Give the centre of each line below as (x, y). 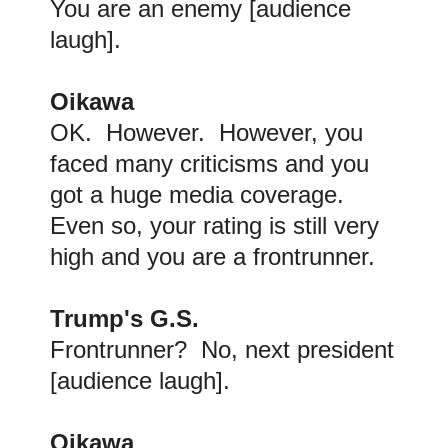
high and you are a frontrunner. (212, 257)
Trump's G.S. (124, 319)
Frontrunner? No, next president (222, 350)
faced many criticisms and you (209, 164)
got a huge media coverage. (200, 195)
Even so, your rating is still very (214, 226)
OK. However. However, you (206, 133)
